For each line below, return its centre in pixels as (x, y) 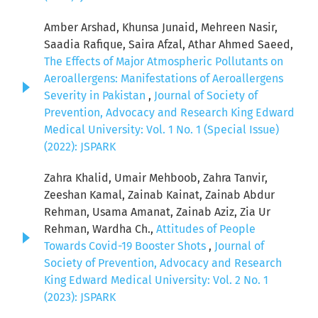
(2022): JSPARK (80, 147)
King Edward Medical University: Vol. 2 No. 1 (156, 280)
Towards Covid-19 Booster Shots (126, 246)
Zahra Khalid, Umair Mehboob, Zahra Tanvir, (156, 178)
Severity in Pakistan (96, 96)
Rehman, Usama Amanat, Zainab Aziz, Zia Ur (157, 212)
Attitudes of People (206, 229)
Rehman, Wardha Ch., (100, 229)
